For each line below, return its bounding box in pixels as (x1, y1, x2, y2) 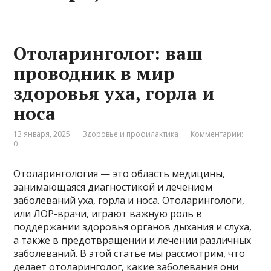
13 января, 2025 (13, 129, 71, 140)
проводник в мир (13, 61, 175, 86)
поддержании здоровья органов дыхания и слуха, (13, 220, 252, 234)
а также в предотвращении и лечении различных (13, 233, 252, 247)
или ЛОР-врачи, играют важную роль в (13, 207, 203, 221)
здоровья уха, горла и (13, 81, 215, 106)
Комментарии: (191, 129, 244, 140)
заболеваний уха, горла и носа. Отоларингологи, (13, 194, 245, 207)
